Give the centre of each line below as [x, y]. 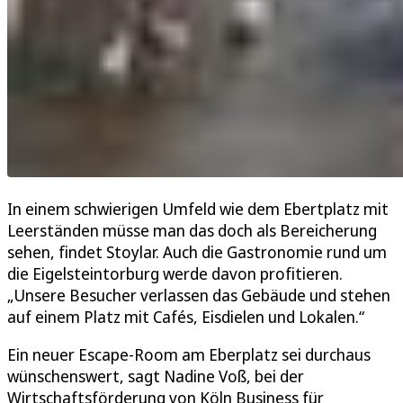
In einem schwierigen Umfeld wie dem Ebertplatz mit [198, 208]
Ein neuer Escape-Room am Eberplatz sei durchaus [189, 354]
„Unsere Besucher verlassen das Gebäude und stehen [199, 295]
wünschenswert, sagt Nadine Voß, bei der [156, 376]
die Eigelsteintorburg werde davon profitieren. [175, 273]
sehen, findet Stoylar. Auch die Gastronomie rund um [197, 251]
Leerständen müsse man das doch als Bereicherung [192, 230]
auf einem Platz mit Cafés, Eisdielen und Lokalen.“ [186, 316]
